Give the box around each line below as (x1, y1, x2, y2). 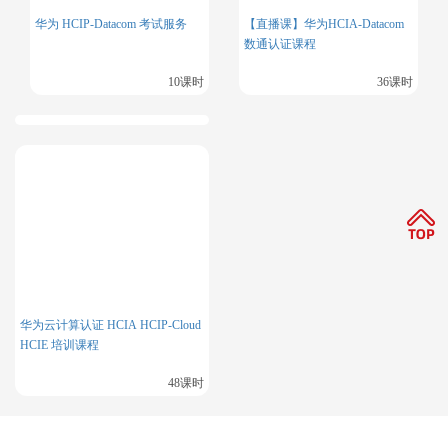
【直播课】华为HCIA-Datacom (244, 17, 404, 32)
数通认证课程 (244, 37, 316, 52)
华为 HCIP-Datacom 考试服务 (35, 17, 187, 32)
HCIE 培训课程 (20, 338, 99, 353)
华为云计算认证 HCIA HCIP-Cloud (20, 318, 201, 333)
